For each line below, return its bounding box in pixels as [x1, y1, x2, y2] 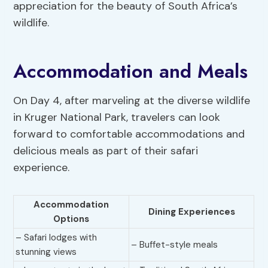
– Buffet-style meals [131, 239, 218, 251]
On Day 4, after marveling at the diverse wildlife [13, 93, 251, 108]
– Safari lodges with [16, 232, 98, 244]
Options [53, 213, 90, 226]
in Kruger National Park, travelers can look [13, 110, 221, 125]
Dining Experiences [148, 206, 235, 218]
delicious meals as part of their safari [13, 144, 199, 159]
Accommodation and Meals [13, 57, 248, 86]
